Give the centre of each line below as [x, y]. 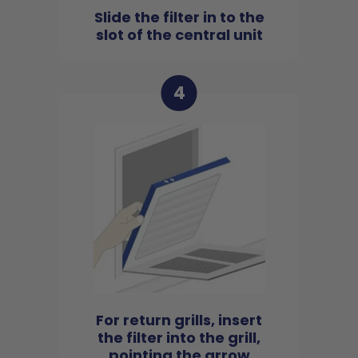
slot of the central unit [179, 35]
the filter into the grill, [179, 338]
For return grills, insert [179, 320]
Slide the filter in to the [179, 18]
